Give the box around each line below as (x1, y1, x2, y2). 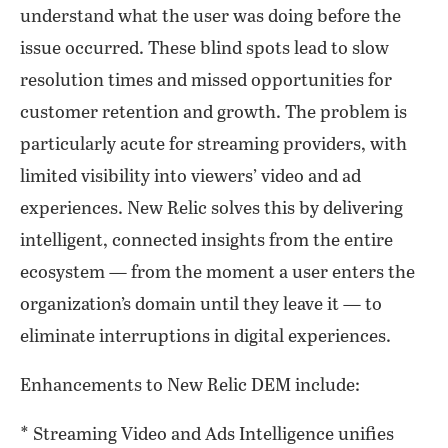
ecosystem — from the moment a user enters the (20, 263, 415, 283)
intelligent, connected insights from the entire (20, 231, 393, 251)
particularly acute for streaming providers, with (20, 135, 407, 155)
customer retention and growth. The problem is (20, 103, 407, 123)
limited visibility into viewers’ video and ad (20, 167, 361, 187)
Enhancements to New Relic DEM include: (20, 376, 360, 396)
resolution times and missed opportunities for (20, 71, 392, 91)
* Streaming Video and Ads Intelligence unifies (20, 425, 394, 445)
